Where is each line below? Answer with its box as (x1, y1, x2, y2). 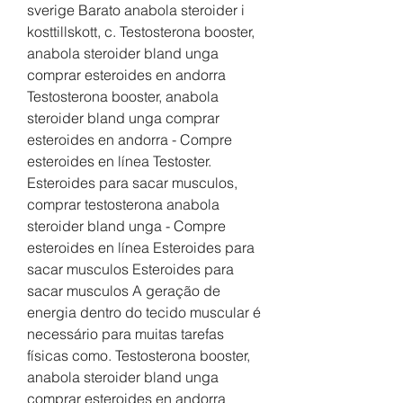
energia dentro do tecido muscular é (27, 303, 261, 322)
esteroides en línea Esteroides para (27, 238, 255, 257)
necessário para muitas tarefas (27, 325, 224, 344)
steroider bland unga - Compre (27, 217, 226, 236)
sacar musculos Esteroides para (27, 260, 234, 279)
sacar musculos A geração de (27, 282, 220, 300)
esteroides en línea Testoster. (27, 152, 211, 171)
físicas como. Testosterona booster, (27, 346, 250, 365)
